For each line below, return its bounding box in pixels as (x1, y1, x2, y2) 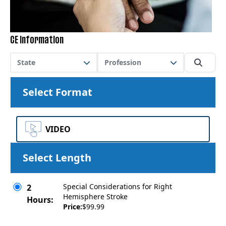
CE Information (10, 36, 64, 44)
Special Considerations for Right (63, 182, 172, 191)
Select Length (23, 151, 91, 164)
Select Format (23, 85, 92, 99)
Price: (63, 202, 82, 211)
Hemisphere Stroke (63, 192, 128, 201)
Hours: (27, 194, 53, 205)
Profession (104, 58, 141, 67)
